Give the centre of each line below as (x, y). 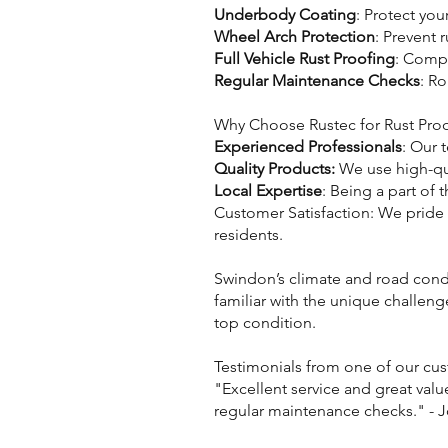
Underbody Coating (285, 14)
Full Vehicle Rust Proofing (304, 58)
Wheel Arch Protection (294, 36)
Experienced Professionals (308, 146)
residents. (248, 234)
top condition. (265, 322)
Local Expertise (268, 190)
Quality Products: (274, 168)
